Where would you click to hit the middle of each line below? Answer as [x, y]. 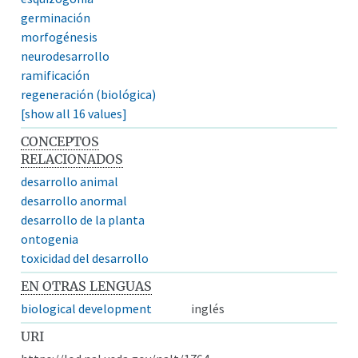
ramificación [56, 75]
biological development [87, 308]
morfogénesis [60, 36]
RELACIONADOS [72, 159]
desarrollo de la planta [83, 219]
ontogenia [50, 239]
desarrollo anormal [74, 200]
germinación [56, 17]
